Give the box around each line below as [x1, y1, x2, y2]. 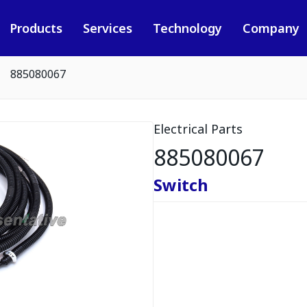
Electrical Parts [153, 121, 243, 137]
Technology [152, 20, 222, 36]
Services [82, 20, 132, 36]
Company [242, 20, 299, 36]
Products [9, 20, 62, 36]
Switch [153, 173, 208, 196]
